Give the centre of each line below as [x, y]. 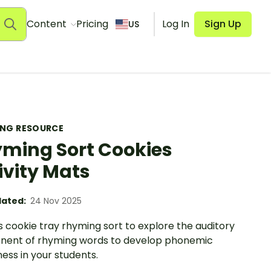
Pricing [92, 24]
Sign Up [223, 24]
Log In [176, 24]
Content [47, 24]
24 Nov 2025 [56, 201]
